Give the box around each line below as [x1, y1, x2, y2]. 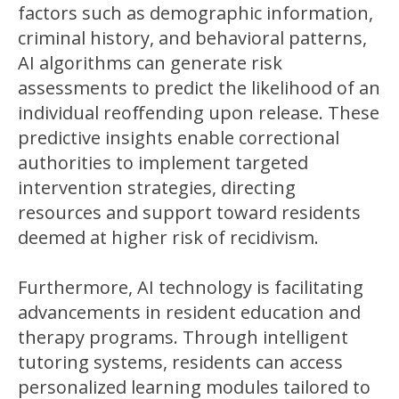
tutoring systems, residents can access [18, 349, 343, 374]
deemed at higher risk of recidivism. [18, 224, 319, 249]
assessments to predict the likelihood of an [18, 75, 380, 100]
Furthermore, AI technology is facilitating [18, 274, 363, 299]
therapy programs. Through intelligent [18, 324, 348, 349]
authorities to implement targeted [18, 150, 308, 175]
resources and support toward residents [18, 199, 361, 224]
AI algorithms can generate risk [18, 50, 282, 75]
